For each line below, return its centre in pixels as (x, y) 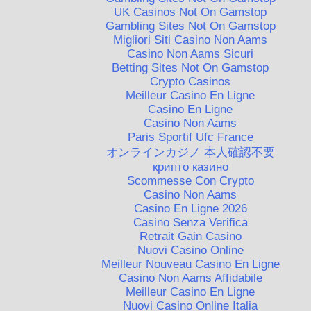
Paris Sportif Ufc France (190, 137)
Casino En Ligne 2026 (190, 208)
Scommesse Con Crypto (190, 180)
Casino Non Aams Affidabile (190, 278)
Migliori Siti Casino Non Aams (191, 40)
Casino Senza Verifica (190, 222)
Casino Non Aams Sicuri (191, 53)
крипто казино (190, 167)
